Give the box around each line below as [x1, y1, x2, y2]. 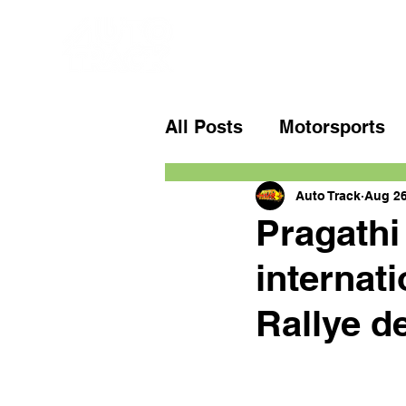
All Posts [165, 116, 243, 138]
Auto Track [295, 188, 361, 203]
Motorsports [279, 116, 385, 138]
